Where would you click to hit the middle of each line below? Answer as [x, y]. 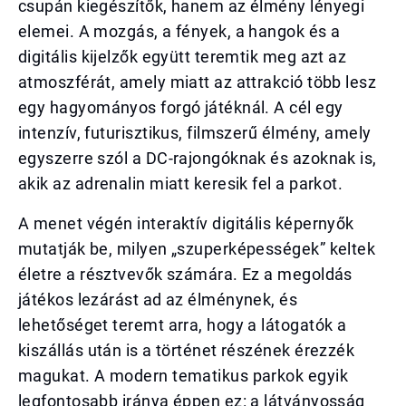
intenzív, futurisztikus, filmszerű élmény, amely [195, 133]
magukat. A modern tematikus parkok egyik [184, 376]
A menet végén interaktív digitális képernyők [186, 223]
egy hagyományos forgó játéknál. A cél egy [181, 107]
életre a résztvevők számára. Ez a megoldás [185, 274]
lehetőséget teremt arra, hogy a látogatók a [183, 325]
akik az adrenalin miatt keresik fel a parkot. [181, 184]
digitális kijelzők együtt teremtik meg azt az [183, 57]
